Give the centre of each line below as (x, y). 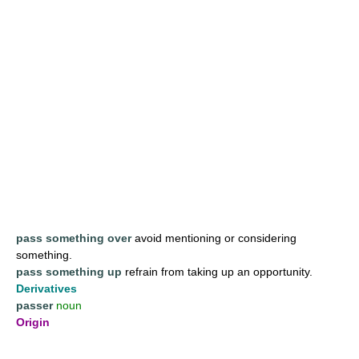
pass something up (69, 271)
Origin (33, 322)
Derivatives (46, 288)
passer (34, 305)
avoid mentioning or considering (214, 238)
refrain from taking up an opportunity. (217, 271)
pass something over (74, 238)
